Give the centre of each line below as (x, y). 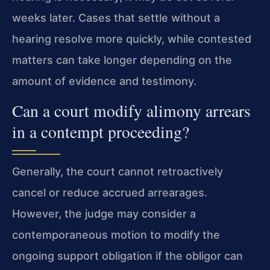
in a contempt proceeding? (101, 132)
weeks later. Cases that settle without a (116, 17)
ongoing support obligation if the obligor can (127, 256)
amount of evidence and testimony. (104, 81)
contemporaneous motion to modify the (116, 235)
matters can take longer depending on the (122, 60)
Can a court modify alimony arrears (131, 111)
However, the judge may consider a (104, 214)
